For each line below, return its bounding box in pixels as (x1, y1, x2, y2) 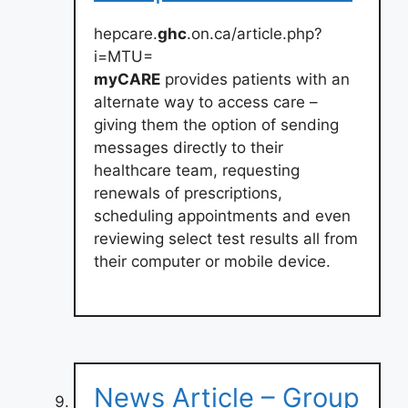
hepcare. (94, 25, 158, 43)
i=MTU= (94, 47, 153, 66)
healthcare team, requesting (94, 161, 300, 179)
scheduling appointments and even (94, 207, 351, 225)
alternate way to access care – (94, 93, 318, 111)
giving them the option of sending (94, 116, 339, 134)
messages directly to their (94, 138, 283, 157)
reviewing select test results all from (94, 229, 358, 248)
